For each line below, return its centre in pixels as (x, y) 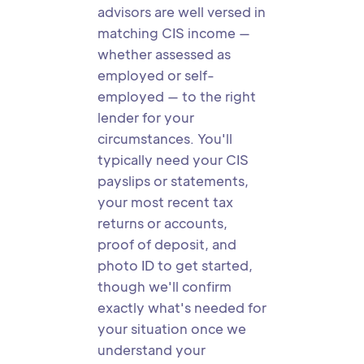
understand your (152, 350)
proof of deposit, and (167, 244)
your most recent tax (165, 202)
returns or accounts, (162, 223)
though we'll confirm (165, 286)
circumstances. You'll (165, 139)
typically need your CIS (173, 160)
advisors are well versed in (182, 12)
